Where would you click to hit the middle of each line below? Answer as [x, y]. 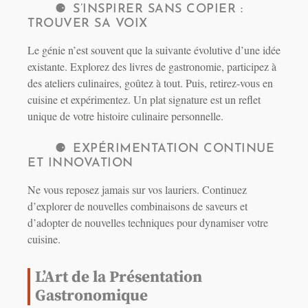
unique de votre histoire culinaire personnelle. [125, 116]
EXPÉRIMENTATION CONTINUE [174, 149]
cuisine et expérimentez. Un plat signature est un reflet [144, 100]
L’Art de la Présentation [119, 278]
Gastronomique [91, 296]
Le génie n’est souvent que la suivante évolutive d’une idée [154, 50]
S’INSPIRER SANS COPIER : [158, 10]
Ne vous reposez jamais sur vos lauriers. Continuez [137, 190]
